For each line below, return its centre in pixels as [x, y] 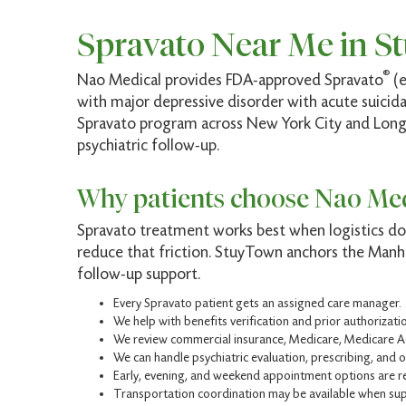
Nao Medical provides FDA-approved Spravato [230, 80]
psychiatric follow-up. [148, 145]
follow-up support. [139, 274]
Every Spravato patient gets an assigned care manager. [257, 303]
